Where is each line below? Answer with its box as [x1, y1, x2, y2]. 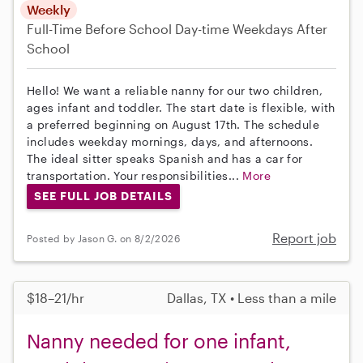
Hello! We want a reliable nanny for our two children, [27, 83, 323, 97]
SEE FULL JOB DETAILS [33, 189, 173, 203]
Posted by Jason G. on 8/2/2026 [27, 232, 180, 244]
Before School [85, 20, 172, 36]
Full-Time [27, 20, 85, 36]
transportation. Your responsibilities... [27, 168, 243, 182]
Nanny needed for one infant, [27, 329, 291, 353]
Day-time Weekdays [175, 20, 293, 36]
